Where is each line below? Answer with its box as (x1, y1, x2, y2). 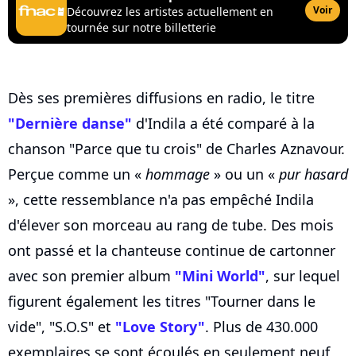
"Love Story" (115, 317, 205, 337)
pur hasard (279, 164, 348, 184)
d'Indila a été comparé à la (132, 114, 315, 133)
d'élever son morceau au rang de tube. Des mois (8, 215, 334, 235)
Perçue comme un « (8, 164, 145, 184)
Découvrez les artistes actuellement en (67, 4, 273, 20)
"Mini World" (175, 266, 265, 286)
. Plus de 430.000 (205, 317, 318, 337)
